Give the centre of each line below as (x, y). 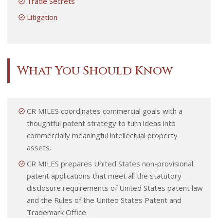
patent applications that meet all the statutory (104, 175)
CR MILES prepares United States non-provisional (110, 163)
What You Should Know (95, 71)
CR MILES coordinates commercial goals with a (105, 111)
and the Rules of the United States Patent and (104, 200)
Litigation (42, 17)
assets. (39, 147)
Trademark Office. (57, 212)
